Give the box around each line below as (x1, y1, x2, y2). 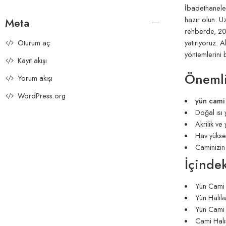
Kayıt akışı (18, 55, 47, 66)
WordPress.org (18, 90, 66, 101)
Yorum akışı (18, 73, 52, 84)
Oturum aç (18, 37, 50, 48)
